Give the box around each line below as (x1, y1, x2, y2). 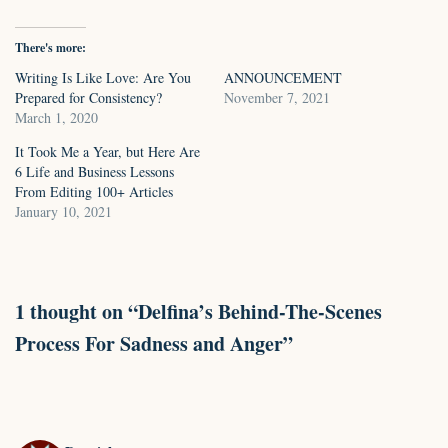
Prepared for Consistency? (15, 88, 162, 107)
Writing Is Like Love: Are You (15, 68, 191, 87)
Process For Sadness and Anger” (15, 329, 293, 358)
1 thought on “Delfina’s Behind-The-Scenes (15, 297, 382, 326)
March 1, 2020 (15, 108, 98, 127)
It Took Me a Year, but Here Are (15, 142, 200, 161)
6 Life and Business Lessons (15, 162, 174, 181)
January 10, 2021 (15, 202, 112, 221)
